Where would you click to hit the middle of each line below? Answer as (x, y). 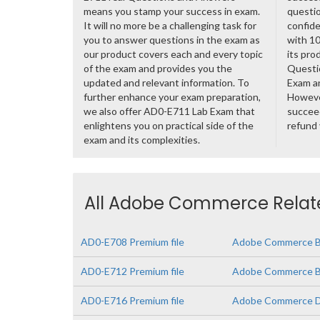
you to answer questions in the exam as (172, 40)
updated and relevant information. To (166, 82)
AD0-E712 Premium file (132, 271)
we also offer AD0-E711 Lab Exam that (169, 111)
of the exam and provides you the (158, 68)
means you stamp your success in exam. (172, 11)
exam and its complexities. (142, 140)
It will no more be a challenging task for (170, 25)
